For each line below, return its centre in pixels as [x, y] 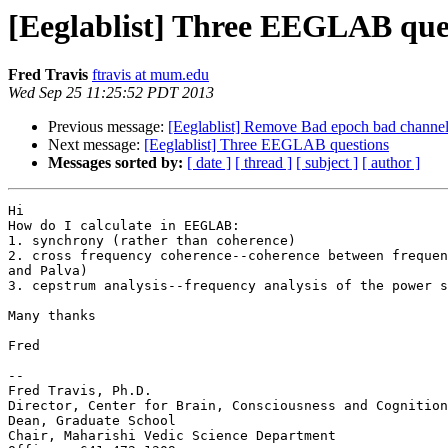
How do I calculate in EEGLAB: [124, 226]
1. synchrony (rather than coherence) [152, 241]
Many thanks [52, 316]
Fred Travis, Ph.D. [80, 391]
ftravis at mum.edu [150, 75]
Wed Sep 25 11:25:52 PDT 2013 [111, 93]
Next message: [96, 145]
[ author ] [391, 163]
